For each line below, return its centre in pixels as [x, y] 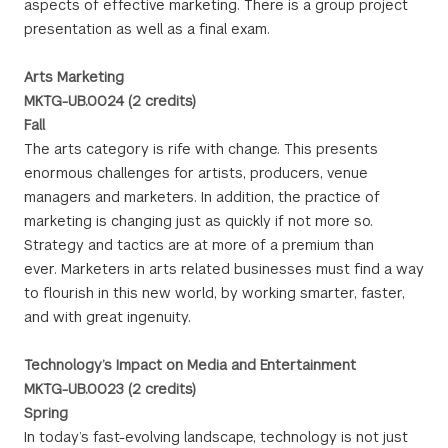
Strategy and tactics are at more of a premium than [199, 245]
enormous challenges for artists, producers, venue [196, 173]
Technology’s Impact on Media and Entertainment [190, 365]
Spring [46, 413]
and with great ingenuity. [107, 317]
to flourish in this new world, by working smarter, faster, [214, 293]
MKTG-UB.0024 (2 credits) [110, 101]
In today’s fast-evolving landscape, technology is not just [216, 437]
